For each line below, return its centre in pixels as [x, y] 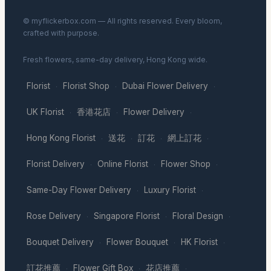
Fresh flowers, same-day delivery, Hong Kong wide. [115, 59]
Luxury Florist [170, 190]
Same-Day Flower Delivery [79, 190]
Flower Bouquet [137, 242]
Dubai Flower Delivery [165, 86]
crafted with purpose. [61, 33]
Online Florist [123, 164]
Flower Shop [186, 164]
